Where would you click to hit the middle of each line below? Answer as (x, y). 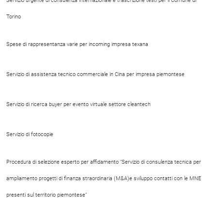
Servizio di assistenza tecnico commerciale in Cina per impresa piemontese (95, 74)
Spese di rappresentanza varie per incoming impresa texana (77, 44)
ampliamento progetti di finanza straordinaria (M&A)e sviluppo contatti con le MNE (104, 178)
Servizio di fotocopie (30, 134)
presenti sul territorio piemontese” (46, 195)
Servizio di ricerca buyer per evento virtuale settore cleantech (78, 104)
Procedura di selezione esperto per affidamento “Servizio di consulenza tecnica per (104, 162)
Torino (14, 17)
